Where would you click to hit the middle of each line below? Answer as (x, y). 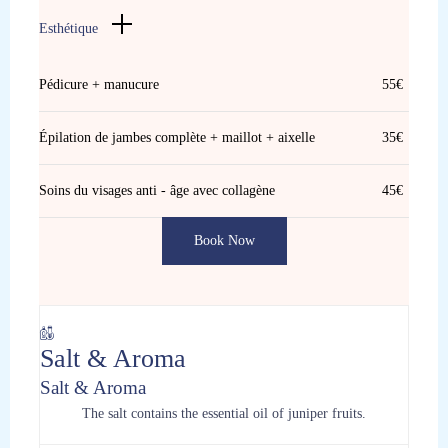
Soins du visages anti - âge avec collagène (157, 190)
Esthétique (68, 28)
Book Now (224, 240)
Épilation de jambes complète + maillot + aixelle (177, 137)
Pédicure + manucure (99, 84)
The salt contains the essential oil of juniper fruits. (224, 413)
